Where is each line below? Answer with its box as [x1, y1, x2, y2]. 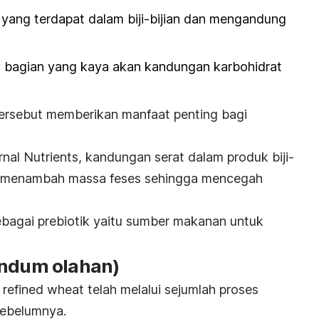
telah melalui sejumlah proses [84, 282, 258, 298]
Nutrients [23, 150, 78, 165]
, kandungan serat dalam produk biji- [78, 150, 294, 165]
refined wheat [3, 282, 84, 298]
